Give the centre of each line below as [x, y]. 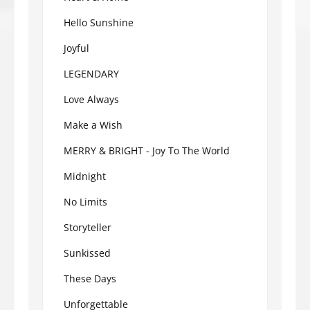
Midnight [85, 176]
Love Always [91, 99]
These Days [90, 278]
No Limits [85, 201]
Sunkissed [87, 253]
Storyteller [88, 227]
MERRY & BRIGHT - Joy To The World [147, 150]
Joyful [76, 48]
